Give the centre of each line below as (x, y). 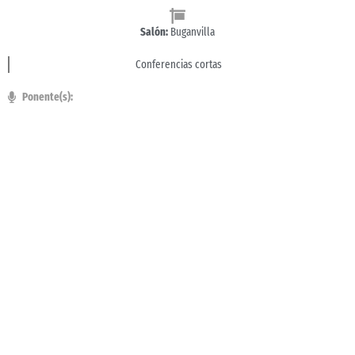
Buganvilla (191, 32)
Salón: (154, 32)
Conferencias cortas (178, 65)
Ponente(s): (48, 97)
